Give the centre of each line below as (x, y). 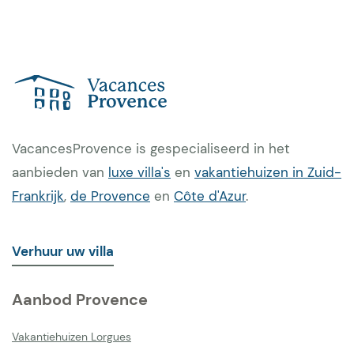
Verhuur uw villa (63, 252)
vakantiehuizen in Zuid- (268, 173)
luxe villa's (139, 173)
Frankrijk (38, 196)
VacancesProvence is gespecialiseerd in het (151, 149)
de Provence (110, 196)
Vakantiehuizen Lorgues (72, 337)
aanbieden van (60, 173)
